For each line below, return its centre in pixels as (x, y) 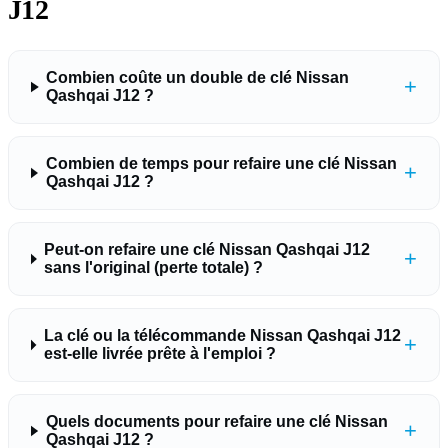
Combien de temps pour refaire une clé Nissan (221, 163)
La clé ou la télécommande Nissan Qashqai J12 (222, 335)
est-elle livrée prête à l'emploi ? (159, 353)
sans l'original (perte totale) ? (154, 267)
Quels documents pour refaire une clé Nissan (216, 421)
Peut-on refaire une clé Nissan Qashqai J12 (207, 249)
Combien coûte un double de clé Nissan (198, 77)
